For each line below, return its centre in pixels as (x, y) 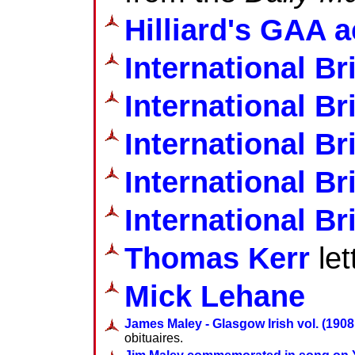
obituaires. (154, 338)
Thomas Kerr (217, 258)
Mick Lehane (215, 296)
